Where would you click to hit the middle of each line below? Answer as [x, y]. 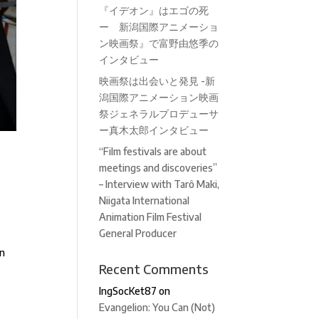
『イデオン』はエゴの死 [159, 10]
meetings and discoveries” [158, 168]
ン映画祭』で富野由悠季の [159, 43]
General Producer [138, 233]
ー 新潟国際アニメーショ [159, 27]
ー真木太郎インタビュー [154, 130]
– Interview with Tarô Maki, [159, 184]
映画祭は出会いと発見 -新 [157, 81]
